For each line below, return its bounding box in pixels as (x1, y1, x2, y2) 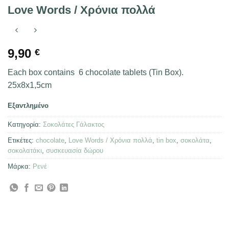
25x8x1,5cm (8, 80, 52, 89)
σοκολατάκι (8, 147, 42, 155)
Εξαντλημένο (8, 102, 49, 110)
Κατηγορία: (8, 121, 43, 129)
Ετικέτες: (8, 136, 36, 145)
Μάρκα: (8, 163, 33, 171)
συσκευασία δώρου (46, 147, 103, 155)
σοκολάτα (180, 136, 210, 145)
